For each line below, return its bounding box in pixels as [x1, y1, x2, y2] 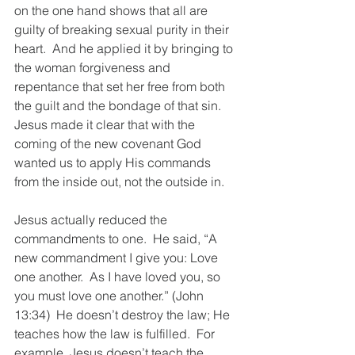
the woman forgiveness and [14, 59, 174, 75]
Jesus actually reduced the [14, 212, 170, 227]
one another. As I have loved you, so [14, 269, 223, 284]
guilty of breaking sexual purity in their [14, 21, 232, 37]
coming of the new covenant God [14, 136, 204, 151]
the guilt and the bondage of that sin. [14, 97, 227, 113]
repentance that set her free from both [14, 78, 228, 94]
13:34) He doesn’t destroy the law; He [14, 307, 233, 323]
